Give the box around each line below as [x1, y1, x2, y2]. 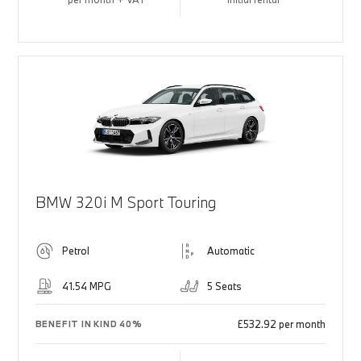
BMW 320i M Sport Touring [35, 193, 216, 213]
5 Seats [207, 280, 242, 293]
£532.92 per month [238, 317, 326, 331]
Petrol [61, 244, 89, 258]
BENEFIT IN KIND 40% [35, 318, 143, 330]
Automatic [207, 244, 255, 258]
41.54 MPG [61, 280, 111, 293]
